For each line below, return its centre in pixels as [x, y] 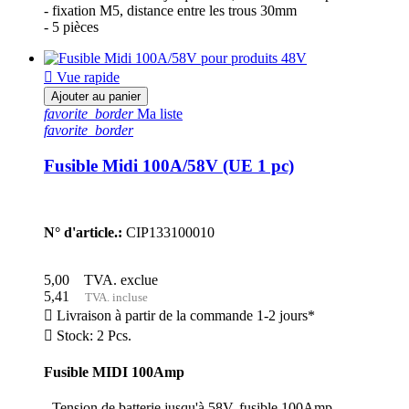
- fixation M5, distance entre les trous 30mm [170, 11]
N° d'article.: [83, 232]
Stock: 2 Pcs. [92, 335]
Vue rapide [86, 78]
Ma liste [158, 114]
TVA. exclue [117, 279]
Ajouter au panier [96, 97]
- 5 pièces [71, 27]
